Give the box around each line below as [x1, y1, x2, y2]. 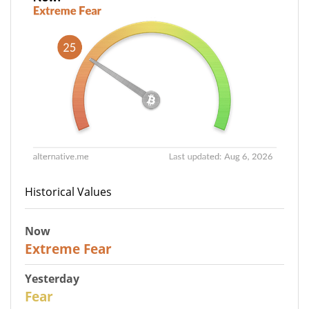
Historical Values [25, 183, 112, 199]
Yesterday [25, 270, 79, 286]
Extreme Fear [25, 239, 112, 257]
